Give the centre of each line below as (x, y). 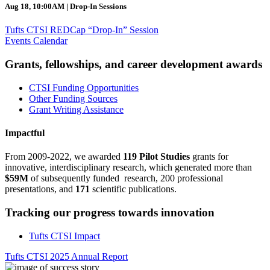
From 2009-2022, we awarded (64, 157)
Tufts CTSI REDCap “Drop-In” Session (82, 30)
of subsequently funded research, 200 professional (126, 178)
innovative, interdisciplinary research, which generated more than (128, 168)
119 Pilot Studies (156, 157)
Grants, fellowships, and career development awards (133, 64)
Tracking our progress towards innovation (110, 212)
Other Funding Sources (73, 98)
